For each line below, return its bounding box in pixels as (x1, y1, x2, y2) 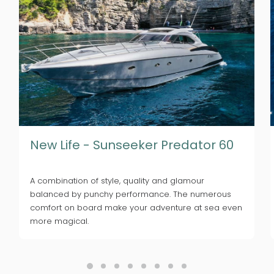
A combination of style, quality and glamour (30, 175, 204, 187)
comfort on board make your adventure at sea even (30, 202, 242, 213)
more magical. (30, 215, 89, 227)
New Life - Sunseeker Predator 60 (30, 136, 234, 154)
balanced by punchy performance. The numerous (30, 188, 231, 200)
